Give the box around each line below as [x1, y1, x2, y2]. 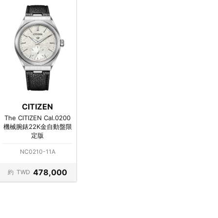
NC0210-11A [19, 147, 55, 155]
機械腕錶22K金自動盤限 [3, 122, 72, 130]
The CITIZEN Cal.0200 [4, 113, 71, 122]
